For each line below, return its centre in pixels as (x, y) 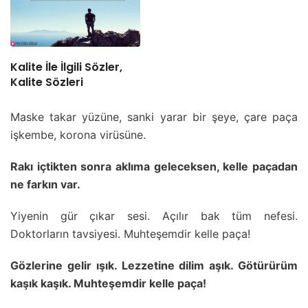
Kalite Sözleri (47, 82)
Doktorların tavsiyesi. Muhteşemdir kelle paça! (130, 233)
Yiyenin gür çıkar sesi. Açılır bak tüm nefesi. (154, 216)
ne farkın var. (45, 184)
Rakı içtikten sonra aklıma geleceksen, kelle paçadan (154, 166)
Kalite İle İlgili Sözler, (66, 67)
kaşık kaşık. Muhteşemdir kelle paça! (108, 283)
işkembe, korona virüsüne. (78, 134)
